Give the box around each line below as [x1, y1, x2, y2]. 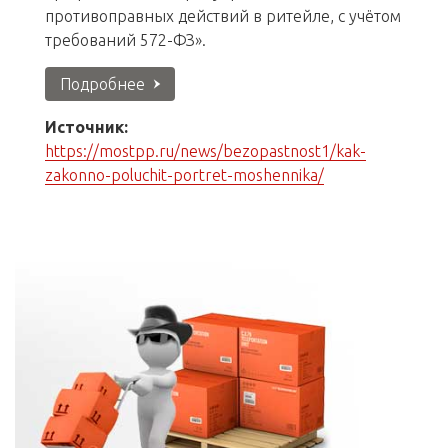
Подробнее [60, 74, 145, 93]
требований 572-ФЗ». [45, 31, 206, 50]
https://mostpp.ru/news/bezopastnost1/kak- [45, 142, 366, 161]
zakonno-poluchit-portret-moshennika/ [45, 166, 324, 185]
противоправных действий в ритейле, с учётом [45, 7, 401, 26]
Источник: [45, 118, 128, 137]
